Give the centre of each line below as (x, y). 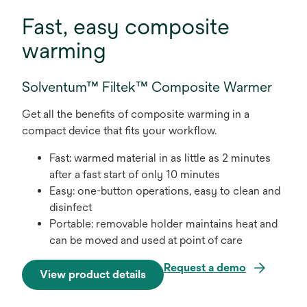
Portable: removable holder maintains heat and (163, 224)
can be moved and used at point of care (146, 241)
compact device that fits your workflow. (119, 131)
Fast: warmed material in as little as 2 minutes (160, 158)
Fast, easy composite (126, 27)
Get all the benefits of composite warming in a (136, 114)
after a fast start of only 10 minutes (135, 175)
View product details (93, 275)
